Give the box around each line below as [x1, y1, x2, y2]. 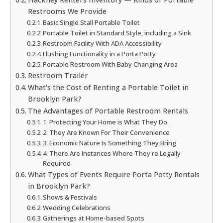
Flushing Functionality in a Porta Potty [43, 49, 156, 59]
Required [43, 159, 71, 168]
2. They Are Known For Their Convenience [43, 128, 170, 137]
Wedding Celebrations [43, 203, 111, 213]
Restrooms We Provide [27, 6, 107, 16]
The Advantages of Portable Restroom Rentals [27, 106, 188, 116]
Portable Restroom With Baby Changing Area [43, 60, 178, 69]
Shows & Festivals [43, 193, 98, 202]
